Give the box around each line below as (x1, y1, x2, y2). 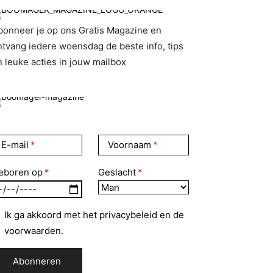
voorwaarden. (4, 225, 63, 236)
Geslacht (97, 166, 136, 178)
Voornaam (107, 139, 151, 151)
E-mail (1, 139, 29, 151)
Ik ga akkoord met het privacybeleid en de (4, 209, 184, 221)
